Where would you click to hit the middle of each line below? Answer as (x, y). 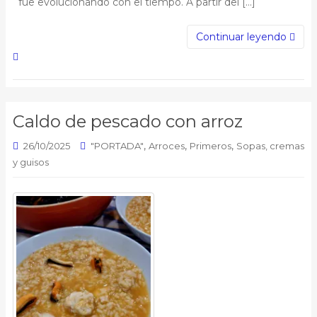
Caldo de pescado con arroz (128, 121)
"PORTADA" (117, 145)
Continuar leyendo (243, 36)
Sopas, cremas (270, 145)
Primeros (211, 145)
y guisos (31, 162)
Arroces (167, 145)
